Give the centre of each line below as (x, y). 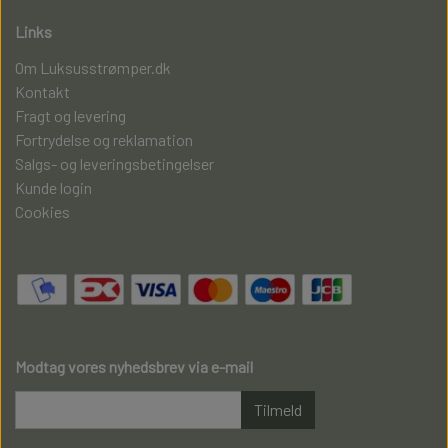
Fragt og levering (70, 116)
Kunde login (53, 188)
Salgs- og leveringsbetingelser (114, 164)
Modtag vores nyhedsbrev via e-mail (134, 367)
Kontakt (42, 92)
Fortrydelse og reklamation (104, 140)
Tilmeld (278, 410)
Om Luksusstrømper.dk (93, 68)
